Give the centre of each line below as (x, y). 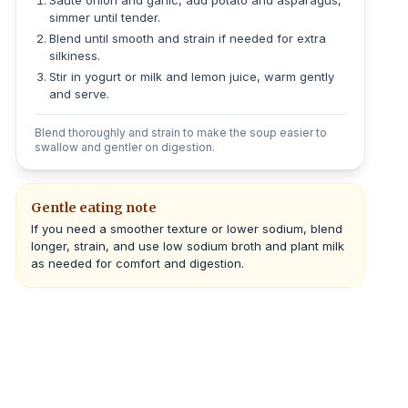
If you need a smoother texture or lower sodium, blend (187, 229)
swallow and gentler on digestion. (125, 147)
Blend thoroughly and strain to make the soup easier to (181, 133)
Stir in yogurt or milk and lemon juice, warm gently (192, 76)
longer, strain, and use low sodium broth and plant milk (188, 246)
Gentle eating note (94, 208)
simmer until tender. (105, 17)
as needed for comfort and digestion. (138, 263)
